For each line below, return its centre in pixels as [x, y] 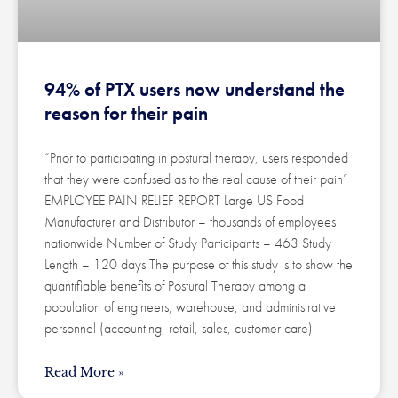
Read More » [84, 373]
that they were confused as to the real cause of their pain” [196, 179]
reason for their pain [126, 114]
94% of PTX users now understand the [195, 90]
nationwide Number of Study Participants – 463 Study [188, 243]
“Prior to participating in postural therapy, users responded [196, 158]
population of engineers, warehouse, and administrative [190, 307]
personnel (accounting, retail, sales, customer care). [180, 329]
